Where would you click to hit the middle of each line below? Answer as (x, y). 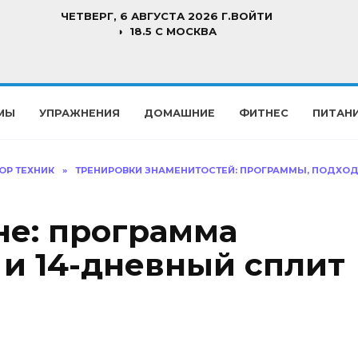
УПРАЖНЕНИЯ (80, 113)
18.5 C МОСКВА (173, 31)
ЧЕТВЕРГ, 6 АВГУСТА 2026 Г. (146, 16)
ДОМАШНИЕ (179, 113)
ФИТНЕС (264, 113)
